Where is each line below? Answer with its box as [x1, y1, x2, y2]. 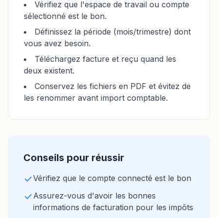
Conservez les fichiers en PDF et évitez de [35, 81, 191, 91]
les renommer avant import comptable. [24, 93, 168, 103]
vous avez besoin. [24, 38, 91, 48]
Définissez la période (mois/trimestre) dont [35, 27, 191, 36]
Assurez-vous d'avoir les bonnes [33, 191, 156, 200]
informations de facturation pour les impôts [33, 202, 193, 212]
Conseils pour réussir [23, 152, 124, 163]
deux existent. [24, 66, 74, 75]
